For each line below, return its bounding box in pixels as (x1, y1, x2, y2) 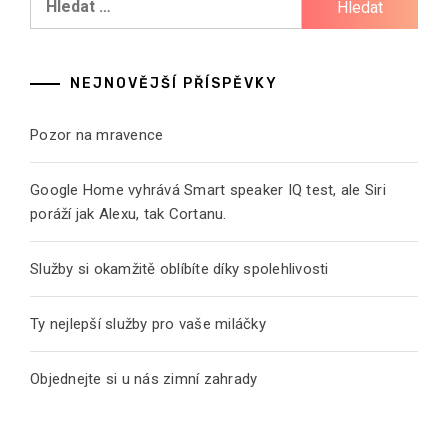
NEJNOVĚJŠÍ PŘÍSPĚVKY (70, 74, 278, 92)
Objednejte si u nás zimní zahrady (30, 369, 258, 388)
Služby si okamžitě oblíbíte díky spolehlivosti (30, 259, 329, 278)
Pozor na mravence (30, 125, 164, 144)
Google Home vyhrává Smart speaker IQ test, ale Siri (30, 180, 386, 199)
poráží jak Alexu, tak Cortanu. (30, 204, 227, 223)
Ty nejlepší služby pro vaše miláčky (30, 314, 266, 333)
